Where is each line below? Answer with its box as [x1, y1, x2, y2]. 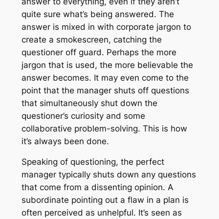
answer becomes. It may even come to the [21, 72, 189, 83]
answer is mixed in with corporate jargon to [21, 22, 191, 32]
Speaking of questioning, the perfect [21, 157, 164, 167]
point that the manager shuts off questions [21, 85, 189, 95]
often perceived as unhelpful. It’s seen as [21, 208, 182, 218]
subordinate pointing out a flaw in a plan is [21, 195, 189, 205]
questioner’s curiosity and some [21, 110, 145, 121]
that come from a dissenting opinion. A [21, 182, 174, 193]
